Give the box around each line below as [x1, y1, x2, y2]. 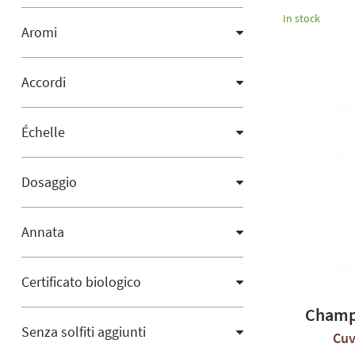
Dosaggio [21, 173, 77, 191]
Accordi [21, 73, 66, 91]
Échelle [21, 123, 65, 141]
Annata [21, 223, 64, 241]
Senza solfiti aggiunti [21, 323, 146, 341]
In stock [283, 11, 320, 25]
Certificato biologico [21, 273, 141, 291]
